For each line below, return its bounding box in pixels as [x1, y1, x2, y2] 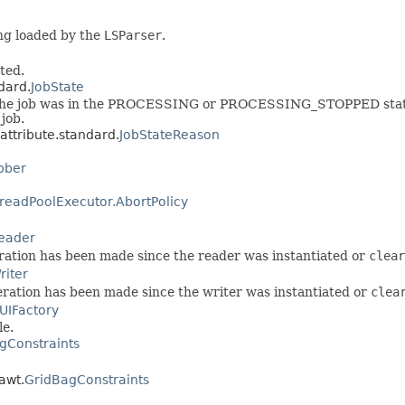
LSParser [104, 27, 162, 42]
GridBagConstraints [24, 372, 149, 387]
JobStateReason [119, 127, 220, 142]
